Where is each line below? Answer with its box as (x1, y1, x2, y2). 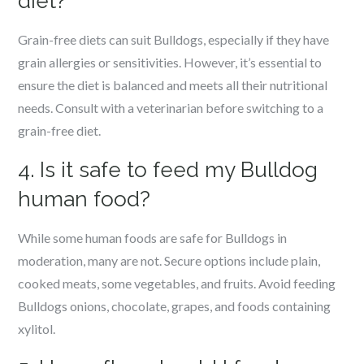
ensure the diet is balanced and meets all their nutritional (18, 77, 328, 93)
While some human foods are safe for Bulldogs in (18, 230, 288, 245)
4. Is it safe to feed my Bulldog (18, 158, 318, 182)
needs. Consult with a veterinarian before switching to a (18, 100, 324, 115)
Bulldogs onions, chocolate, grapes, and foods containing (18, 298, 331, 314)
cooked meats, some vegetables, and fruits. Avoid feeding (18, 275, 336, 291)
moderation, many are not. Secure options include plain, (18, 253, 321, 268)
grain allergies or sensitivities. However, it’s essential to (18, 54, 323, 70)
